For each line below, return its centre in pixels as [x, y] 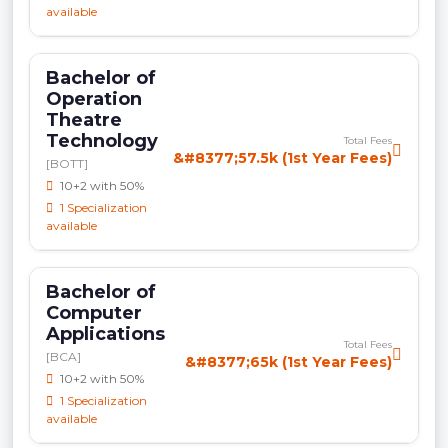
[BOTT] [67, 163]
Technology [102, 140]
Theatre [84, 119]
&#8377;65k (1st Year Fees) [288, 361]
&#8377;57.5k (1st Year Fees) [282, 158]
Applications [105, 333]
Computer [94, 312]
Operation [94, 98]
